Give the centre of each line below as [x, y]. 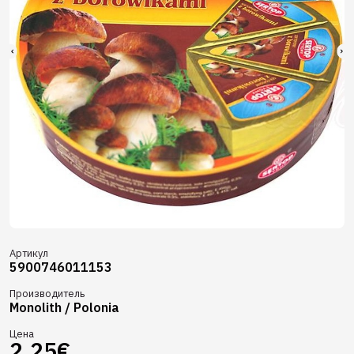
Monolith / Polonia [64, 307]
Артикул [29, 253]
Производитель [47, 294]
